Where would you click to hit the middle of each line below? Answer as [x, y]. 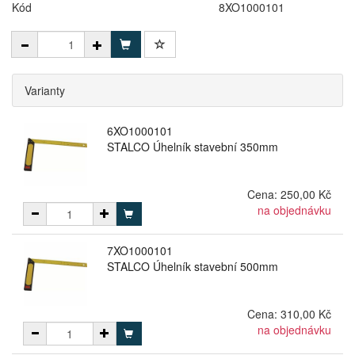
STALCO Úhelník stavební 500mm [192, 266]
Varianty [45, 90]
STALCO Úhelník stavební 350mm [192, 147]
